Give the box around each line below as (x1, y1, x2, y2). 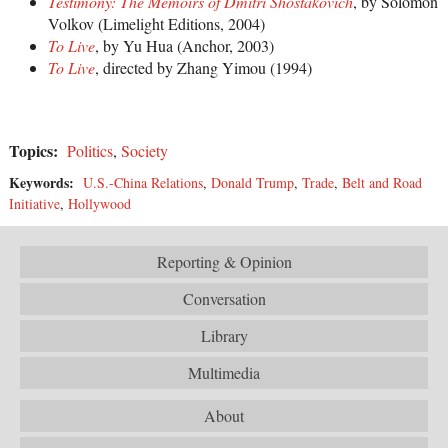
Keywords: (9, 172, 79, 194)
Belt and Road (342, 173, 422, 193)
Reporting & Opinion (156, 251, 292, 273)
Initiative (9, 194, 60, 214)
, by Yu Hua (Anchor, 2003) (95, 35, 274, 57)
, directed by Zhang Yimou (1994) (95, 57, 312, 79)
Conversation (182, 288, 266, 310)
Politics (67, 140, 113, 162)
